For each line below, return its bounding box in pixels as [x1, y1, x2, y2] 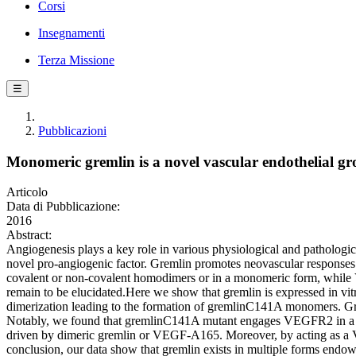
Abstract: [6, 228, 52, 242]
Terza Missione [38, 53, 114, 67]
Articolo [6, 185, 48, 199]
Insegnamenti [38, 26, 105, 40]
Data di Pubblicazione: [6, 199, 120, 214]
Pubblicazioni [38, 124, 106, 137]
